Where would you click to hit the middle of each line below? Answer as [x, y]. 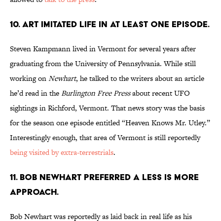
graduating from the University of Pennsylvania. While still [103, 64]
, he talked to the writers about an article [140, 78]
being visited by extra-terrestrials [62, 152]
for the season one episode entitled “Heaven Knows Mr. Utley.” [110, 123]
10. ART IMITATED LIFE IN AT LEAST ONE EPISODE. [110, 24]
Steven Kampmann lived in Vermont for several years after [103, 49]
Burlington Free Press [96, 93]
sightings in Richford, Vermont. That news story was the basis [107, 108]
